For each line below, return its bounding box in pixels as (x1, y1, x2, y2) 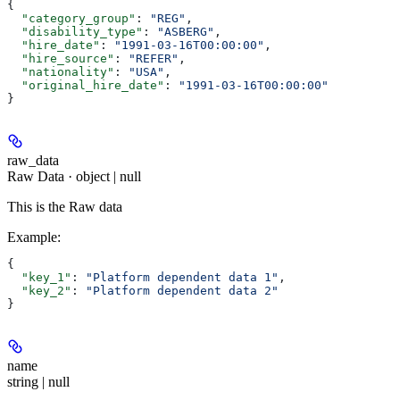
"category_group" (7, 12, 136, 26)
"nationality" (7, 65, 114, 79)
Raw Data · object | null (7, 169, 141, 185)
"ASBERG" (157, 25, 214, 39)
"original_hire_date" (7, 79, 164, 93)
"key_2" (7, 284, 71, 298)
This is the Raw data (7, 199, 122, 215)
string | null (7, 374, 70, 390)
